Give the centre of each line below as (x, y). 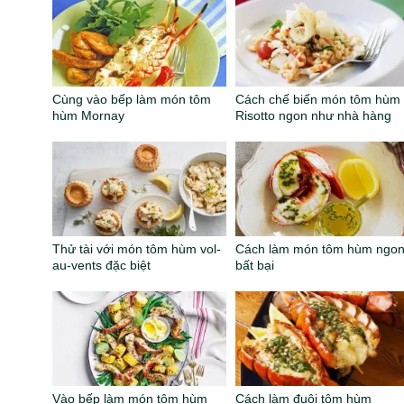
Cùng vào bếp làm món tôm (132, 100)
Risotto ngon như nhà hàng (314, 116)
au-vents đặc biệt (102, 266)
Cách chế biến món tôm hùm (318, 100)
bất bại (255, 266)
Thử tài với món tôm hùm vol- (137, 249)
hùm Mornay (89, 116)
